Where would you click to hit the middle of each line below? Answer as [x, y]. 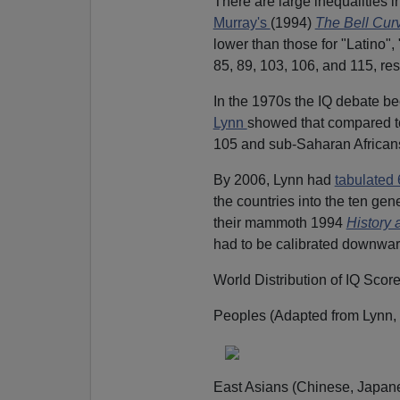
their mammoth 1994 [279, 222]
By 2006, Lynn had [274, 179]
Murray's [242, 22]
